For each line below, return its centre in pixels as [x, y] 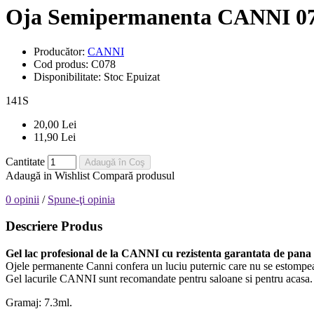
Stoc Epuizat [132, 76]
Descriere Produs [54, 226]
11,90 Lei [55, 137]
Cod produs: [62, 64]
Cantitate [25, 161]
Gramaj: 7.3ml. [39, 303]
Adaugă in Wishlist [48, 175]
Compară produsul [134, 175]
